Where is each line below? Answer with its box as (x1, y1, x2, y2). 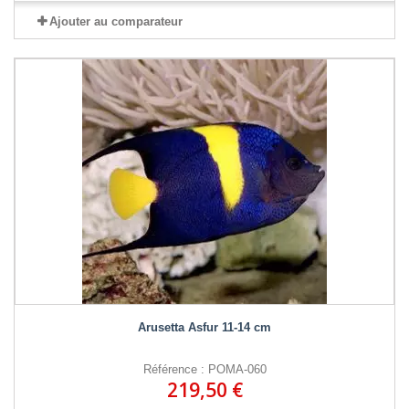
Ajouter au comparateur (48, 14, 183, 28)
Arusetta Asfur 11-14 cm (138, 320, 271, 334)
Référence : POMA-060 (142, 362, 267, 376)
